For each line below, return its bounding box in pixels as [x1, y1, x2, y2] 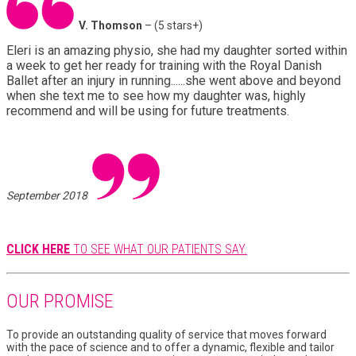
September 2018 [6, 188, 92, 202]
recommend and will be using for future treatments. [6, 103, 289, 118]
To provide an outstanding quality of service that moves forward [6, 327, 327, 341]
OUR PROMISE [6, 290, 114, 312]
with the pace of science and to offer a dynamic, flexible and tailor [6, 340, 335, 354]
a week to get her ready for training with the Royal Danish [6, 57, 322, 73]
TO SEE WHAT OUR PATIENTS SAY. [73, 242, 247, 257]
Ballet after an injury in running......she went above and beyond [6, 72, 341, 88]
